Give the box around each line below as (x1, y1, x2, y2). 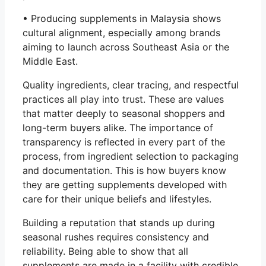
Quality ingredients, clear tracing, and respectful (23, 78, 239, 91)
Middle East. (23, 55, 78, 67)
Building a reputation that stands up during (23, 216, 215, 229)
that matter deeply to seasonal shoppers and (23, 107, 225, 119)
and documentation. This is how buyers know (23, 164, 226, 176)
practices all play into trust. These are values (23, 93, 224, 105)
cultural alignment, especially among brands (23, 26, 220, 39)
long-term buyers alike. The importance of (23, 121, 213, 134)
